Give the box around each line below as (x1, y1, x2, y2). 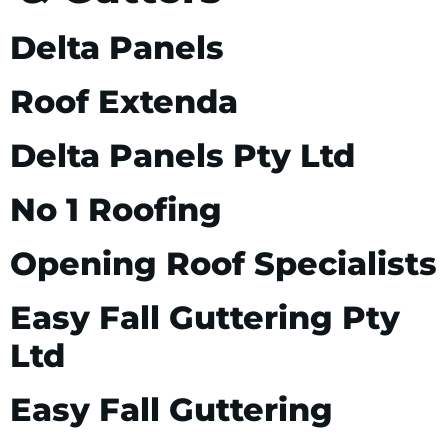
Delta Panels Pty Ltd (10, 135, 355, 175)
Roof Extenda (10, 81, 238, 121)
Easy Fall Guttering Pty (10, 297, 400, 337)
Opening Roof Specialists (10, 243, 437, 283)
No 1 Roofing (10, 189, 222, 229)
